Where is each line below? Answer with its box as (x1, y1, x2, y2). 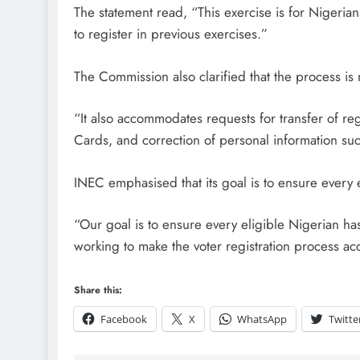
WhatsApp (237, 311, 287, 326)
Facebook (100, 311, 147, 326)
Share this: (74, 282, 122, 297)
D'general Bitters (237, 59, 321, 77)
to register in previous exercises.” (74, 24, 268, 44)
